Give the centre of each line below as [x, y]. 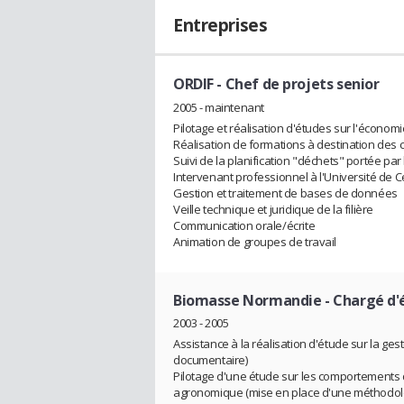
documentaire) [211, 360]
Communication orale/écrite [244, 225]
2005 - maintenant [219, 107]
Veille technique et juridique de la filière [273, 209]
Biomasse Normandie [248, 300]
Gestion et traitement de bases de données [285, 193]
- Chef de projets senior [296, 84]
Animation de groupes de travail [255, 241]
